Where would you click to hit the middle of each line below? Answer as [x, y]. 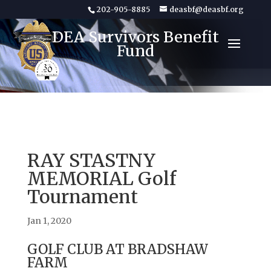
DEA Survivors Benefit [135, 37]
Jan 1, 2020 [49, 221]
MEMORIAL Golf [101, 178]
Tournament [82, 197]
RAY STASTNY [91, 160]
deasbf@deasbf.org [207, 9]
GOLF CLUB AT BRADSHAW [117, 249]
